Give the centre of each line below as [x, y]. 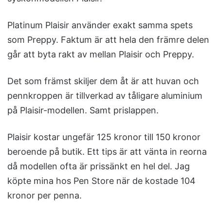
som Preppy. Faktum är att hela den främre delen [108, 40]
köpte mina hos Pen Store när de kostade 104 [101, 181]
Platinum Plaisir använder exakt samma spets [100, 25]
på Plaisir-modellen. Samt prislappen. [83, 110]
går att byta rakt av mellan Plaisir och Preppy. [101, 54]
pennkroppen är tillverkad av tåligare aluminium [105, 96]
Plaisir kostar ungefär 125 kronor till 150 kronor [104, 137]
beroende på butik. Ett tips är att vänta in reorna [107, 152]
